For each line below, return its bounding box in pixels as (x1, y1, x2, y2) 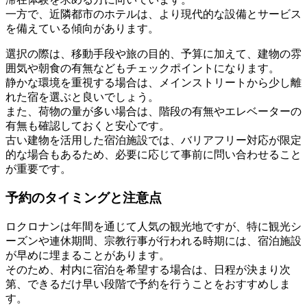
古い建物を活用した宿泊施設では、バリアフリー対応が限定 (5, 134, 302, 146)
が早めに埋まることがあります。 (5, 249, 170, 262)
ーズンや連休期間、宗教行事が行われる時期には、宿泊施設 (5, 235, 302, 247)
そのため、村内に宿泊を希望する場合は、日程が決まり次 (5, 264, 291, 276)
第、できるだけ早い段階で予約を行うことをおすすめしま (5, 278, 291, 291)
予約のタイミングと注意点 (5, 191, 162, 206)
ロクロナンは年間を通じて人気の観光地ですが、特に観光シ (5, 221, 302, 233)
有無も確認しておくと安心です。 (5, 119, 170, 132)
